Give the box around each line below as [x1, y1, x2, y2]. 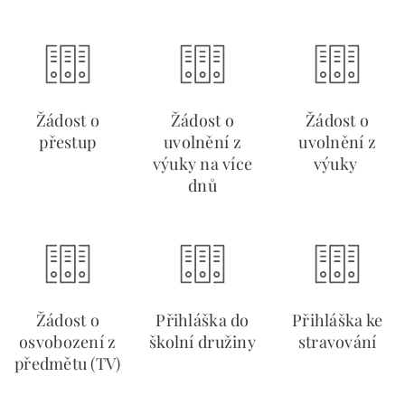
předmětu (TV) [14, 353, 121, 374]
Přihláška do [155, 309, 250, 331]
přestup [39, 131, 97, 153]
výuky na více [152, 153, 253, 174]
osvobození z [19, 331, 117, 353]
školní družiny [149, 331, 256, 353]
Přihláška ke [292, 309, 383, 331]
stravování [297, 331, 377, 353]
